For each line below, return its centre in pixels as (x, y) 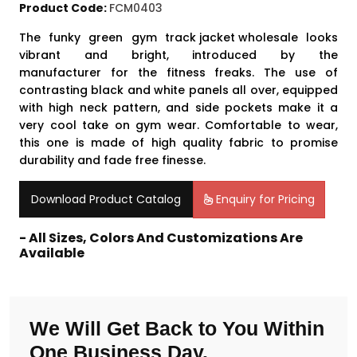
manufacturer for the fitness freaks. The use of (178, 73)
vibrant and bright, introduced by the (178, 55)
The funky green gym (92, 37)
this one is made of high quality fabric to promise (178, 143)
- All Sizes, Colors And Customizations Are (161, 238)
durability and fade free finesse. (112, 160)
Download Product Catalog (106, 199)
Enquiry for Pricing (264, 199)
